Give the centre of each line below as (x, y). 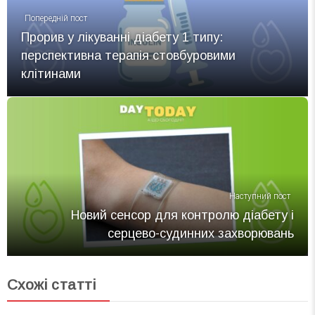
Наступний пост (260, 197)
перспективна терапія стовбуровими (128, 55)
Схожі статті (51, 285)
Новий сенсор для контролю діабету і (182, 216)
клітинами (51, 73)
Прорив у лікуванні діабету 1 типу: (122, 37)
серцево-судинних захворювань (201, 234)
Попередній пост (56, 18)
